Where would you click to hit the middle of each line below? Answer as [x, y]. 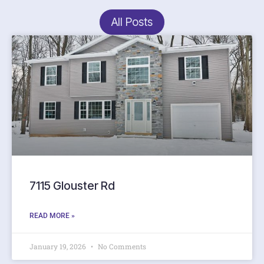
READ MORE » [52, 216]
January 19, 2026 [59, 246]
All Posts [132, 22]
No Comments [121, 246]
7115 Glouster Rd [72, 186]
